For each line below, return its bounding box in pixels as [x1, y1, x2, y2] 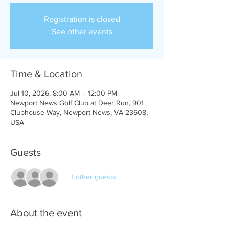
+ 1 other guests [65, 173, 116, 181]
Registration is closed [43, 14, 120, 24]
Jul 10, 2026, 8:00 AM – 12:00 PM [10, 88, 117, 97]
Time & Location [10, 67, 82, 79]
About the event [10, 207, 82, 218]
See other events [51, 27, 112, 36]
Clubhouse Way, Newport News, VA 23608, [10, 108, 148, 117]
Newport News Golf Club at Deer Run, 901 [10, 98, 144, 107]
